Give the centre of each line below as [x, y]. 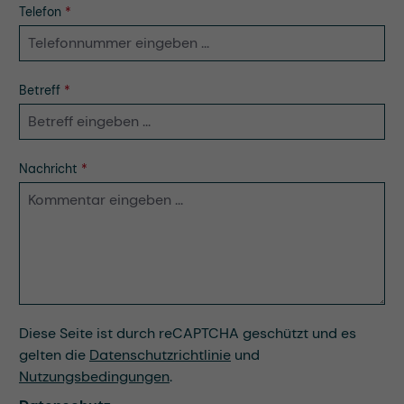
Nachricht [50, 169]
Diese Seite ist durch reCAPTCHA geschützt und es [188, 334]
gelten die [54, 355]
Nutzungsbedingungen [94, 377]
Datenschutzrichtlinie [160, 355]
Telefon [42, 12]
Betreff [41, 91]
